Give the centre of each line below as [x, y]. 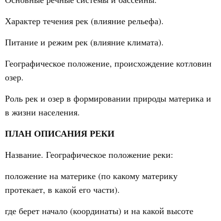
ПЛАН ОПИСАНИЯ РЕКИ [60, 133]
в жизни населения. [42, 112]
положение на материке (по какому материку [91, 176]
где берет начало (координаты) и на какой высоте [99, 211]
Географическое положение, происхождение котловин [108, 63]
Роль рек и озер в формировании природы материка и [108, 98]
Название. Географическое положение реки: [89, 154]
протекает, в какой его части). [62, 189]
